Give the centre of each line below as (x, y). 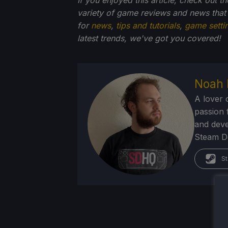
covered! (204, 38)
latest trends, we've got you (131, 38)
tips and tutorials (148, 25)
